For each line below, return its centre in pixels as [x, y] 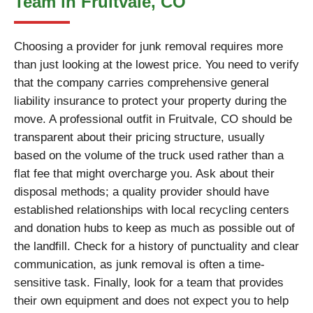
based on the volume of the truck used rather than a [149, 155]
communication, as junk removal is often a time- [139, 264]
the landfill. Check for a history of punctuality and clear [156, 246]
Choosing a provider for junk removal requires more [148, 46]
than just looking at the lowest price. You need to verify [156, 65]
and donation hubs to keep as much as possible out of [154, 228]
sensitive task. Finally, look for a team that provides [149, 283]
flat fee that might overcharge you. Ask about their [144, 174]
